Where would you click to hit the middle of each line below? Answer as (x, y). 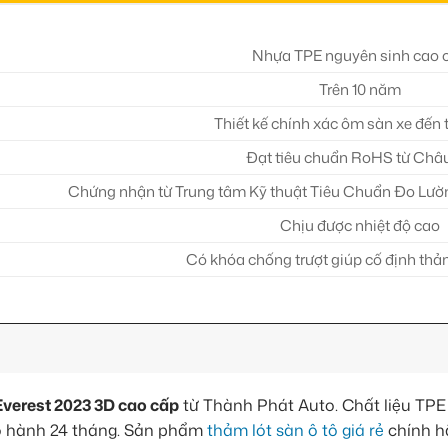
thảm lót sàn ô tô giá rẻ (295, 430)
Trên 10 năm (360, 89)
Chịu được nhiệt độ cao (360, 225)
